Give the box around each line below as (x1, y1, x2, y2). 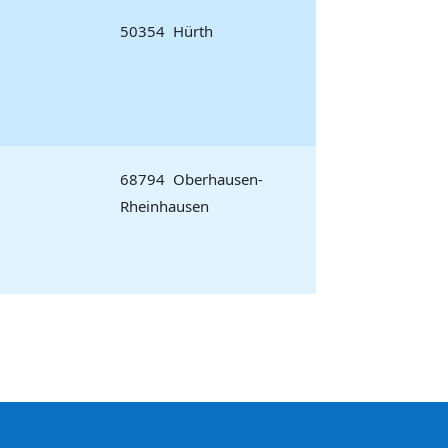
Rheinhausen (120, 196, 209, 216)
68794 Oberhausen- (120, 169, 263, 189)
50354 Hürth (120, 21, 213, 41)
